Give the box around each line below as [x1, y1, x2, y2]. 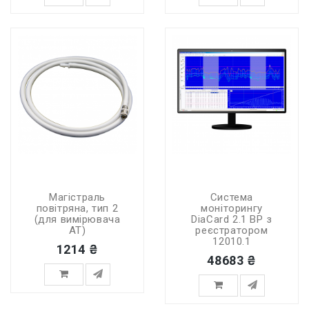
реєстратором [195, 224, 268, 237]
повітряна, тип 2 [36, 202, 119, 215]
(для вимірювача [34, 213, 121, 226]
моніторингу [201, 202, 263, 215]
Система [210, 191, 254, 203]
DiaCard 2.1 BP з [191, 213, 272, 226]
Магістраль [49, 191, 106, 203]
